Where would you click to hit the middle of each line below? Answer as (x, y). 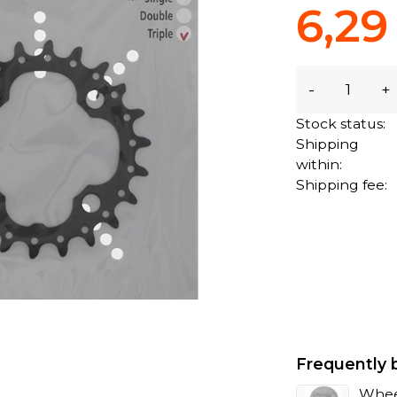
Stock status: (341, 123)
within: (319, 164)
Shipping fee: (342, 184)
